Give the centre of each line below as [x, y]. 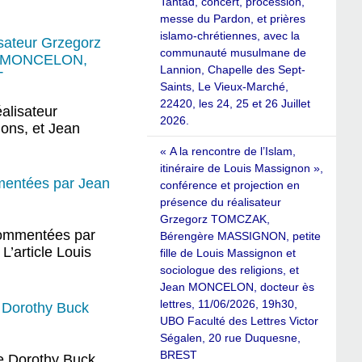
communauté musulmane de [233, 53]
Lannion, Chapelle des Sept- [233, 70]
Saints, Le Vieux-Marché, [224, 87]
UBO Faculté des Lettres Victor [239, 321]
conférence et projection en [230, 185]
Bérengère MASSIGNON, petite [240, 236]
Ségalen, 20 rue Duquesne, [230, 338]
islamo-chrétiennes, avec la [230, 36]
